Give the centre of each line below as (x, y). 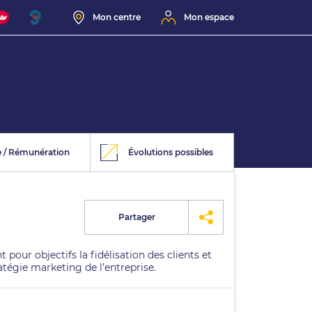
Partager (136, 217)
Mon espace (209, 17)
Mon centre (117, 17)
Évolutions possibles (171, 152)
